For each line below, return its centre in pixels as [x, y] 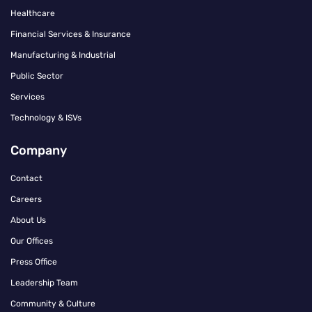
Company [39, 151]
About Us [28, 220]
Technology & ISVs [46, 118]
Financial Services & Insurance [71, 34]
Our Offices [32, 241]
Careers [26, 200]
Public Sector [37, 76]
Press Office [34, 262]
